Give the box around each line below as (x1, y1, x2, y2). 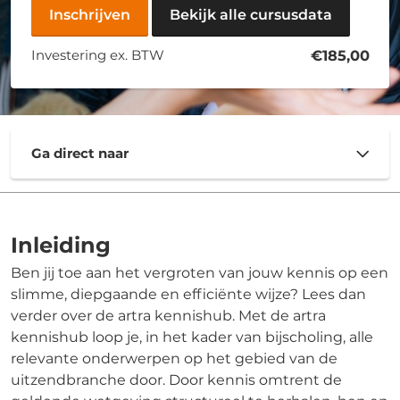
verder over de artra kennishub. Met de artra (11, 306, 326, 324)
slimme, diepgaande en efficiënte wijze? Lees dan (11, 285, 366, 303)
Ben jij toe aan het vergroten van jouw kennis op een (11, 263, 388, 281)
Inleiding (11, 231, 111, 258)
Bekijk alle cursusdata (169, 5, 332, 23)
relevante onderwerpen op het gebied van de (11, 349, 337, 367)
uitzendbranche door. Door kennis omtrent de (11, 371, 342, 388)
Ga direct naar (30, 144, 129, 162)
